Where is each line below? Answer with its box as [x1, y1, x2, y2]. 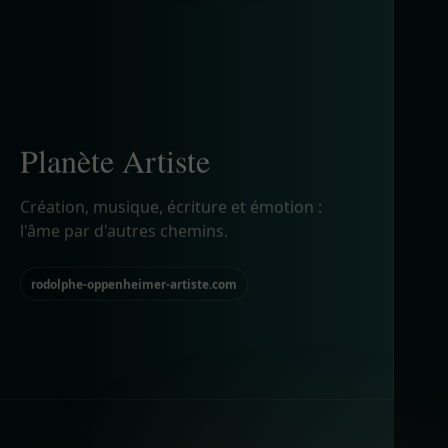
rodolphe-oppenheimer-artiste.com [31, 84, 238, 101]
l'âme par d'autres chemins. [20, 29, 229, 52]
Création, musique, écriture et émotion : [20, 5, 323, 28]
